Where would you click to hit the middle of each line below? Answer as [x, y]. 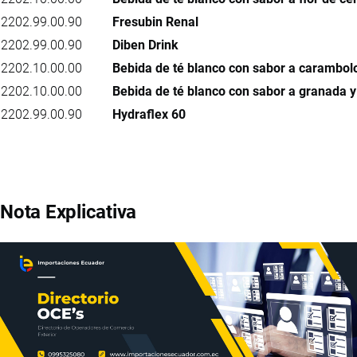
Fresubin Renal [155, 22]
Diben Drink [145, 45]
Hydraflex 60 [149, 114]
